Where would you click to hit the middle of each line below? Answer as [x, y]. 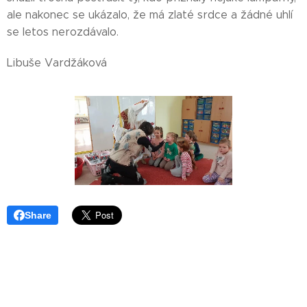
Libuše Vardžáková [57, 63]
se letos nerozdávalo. [63, 32]
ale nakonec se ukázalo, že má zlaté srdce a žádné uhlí [150, 15]
